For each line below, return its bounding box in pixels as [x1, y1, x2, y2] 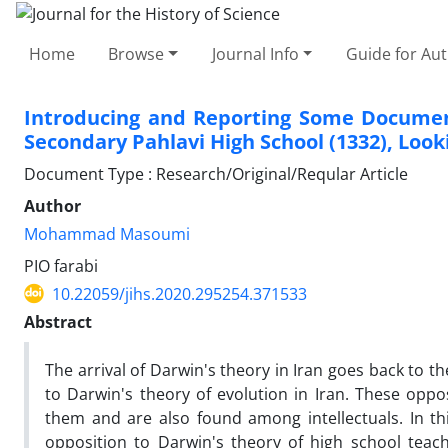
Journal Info [211, 42, 299, 65]
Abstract [24, 310, 92, 333]
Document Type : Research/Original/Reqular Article [24, 162, 408, 185]
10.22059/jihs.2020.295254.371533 [52, 282, 307, 305]
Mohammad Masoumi [24, 222, 190, 245]
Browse [108, 42, 165, 65]
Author [24, 194, 81, 217]
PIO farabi [24, 254, 98, 277]
